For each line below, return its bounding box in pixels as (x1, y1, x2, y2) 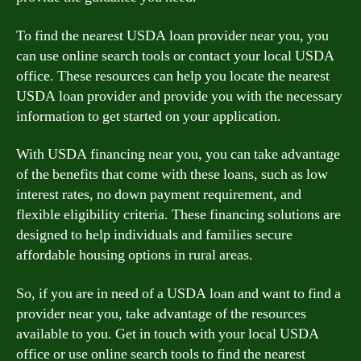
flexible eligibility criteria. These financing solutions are (16, 205, 341, 224)
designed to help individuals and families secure (16, 226, 293, 244)
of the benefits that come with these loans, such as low (16, 165, 328, 184)
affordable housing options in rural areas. (16, 246, 253, 264)
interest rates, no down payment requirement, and (16, 185, 301, 204)
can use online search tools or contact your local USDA (16, 46, 334, 65)
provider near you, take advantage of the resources (16, 304, 306, 323)
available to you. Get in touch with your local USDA (16, 324, 319, 343)
